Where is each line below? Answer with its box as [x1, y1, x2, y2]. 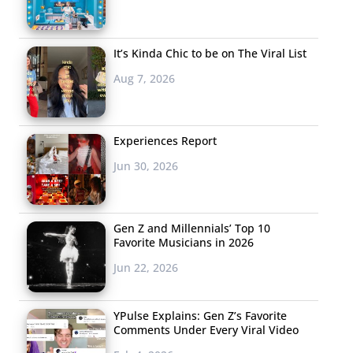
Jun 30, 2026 [113, 158, 178, 174]
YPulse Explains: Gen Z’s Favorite [113, 308, 287, 324]
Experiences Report [113, 133, 217, 149]
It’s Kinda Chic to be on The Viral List [113, 46, 307, 61]
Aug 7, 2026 [113, 71, 175, 87]
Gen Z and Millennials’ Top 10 [113, 221, 270, 236]
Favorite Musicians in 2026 [113, 235, 254, 251]
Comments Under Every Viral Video [113, 322, 299, 338]
